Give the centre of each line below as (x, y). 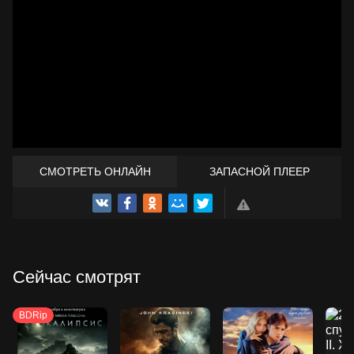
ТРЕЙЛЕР (177, 203)
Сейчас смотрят (77, 277)
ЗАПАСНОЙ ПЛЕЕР (259, 172)
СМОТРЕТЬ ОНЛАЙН (95, 172)
